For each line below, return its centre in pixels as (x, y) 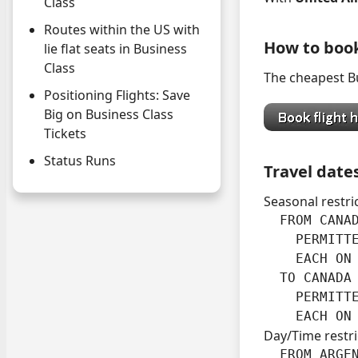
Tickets (65, 134)
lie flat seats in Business (115, 49)
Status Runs (80, 161)
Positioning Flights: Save (117, 95)
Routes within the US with (122, 30)
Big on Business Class (109, 115)
